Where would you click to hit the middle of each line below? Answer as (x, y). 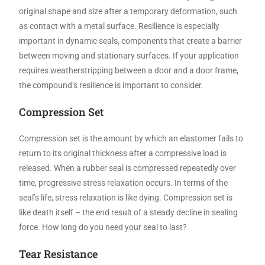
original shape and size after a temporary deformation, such (128, 11)
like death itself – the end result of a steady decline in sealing (129, 212)
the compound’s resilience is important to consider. (112, 85)
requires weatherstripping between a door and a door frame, (129, 70)
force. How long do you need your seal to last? (103, 227)
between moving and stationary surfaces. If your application (129, 55)
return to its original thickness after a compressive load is (123, 153)
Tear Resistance (59, 253)
